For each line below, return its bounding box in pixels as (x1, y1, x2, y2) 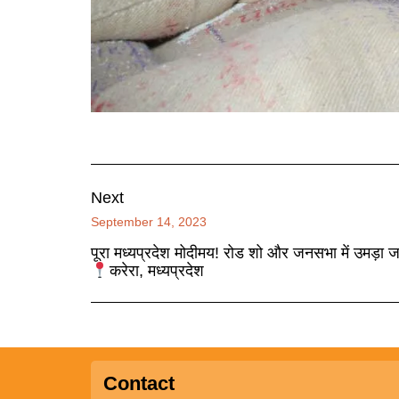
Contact (103, 371, 175, 395)
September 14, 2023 (91, 214, 207, 229)
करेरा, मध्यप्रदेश (109, 261, 204, 280)
